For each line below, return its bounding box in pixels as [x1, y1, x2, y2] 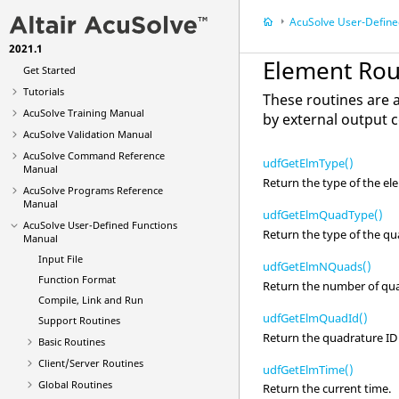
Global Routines [37, 378, 112, 391]
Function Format [37, 273, 116, 286]
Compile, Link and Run [37, 293, 143, 306]
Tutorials [23, 85, 64, 98]
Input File [37, 252, 83, 265]
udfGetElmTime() [263, 361, 354, 378]
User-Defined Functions [65, 218, 177, 232]
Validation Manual [65, 127, 152, 141]
